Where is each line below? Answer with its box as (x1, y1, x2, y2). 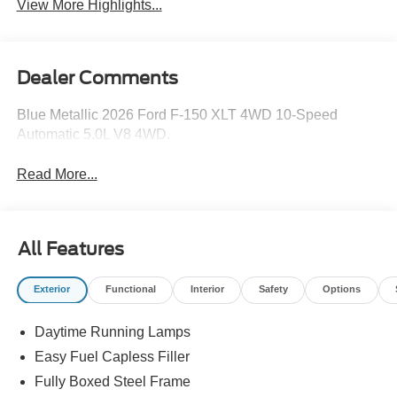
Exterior (34, 284, 71, 295)
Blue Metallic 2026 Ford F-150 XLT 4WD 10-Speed (16, 106, 338, 122)
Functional (105, 284, 156, 295)
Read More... (16, 166, 97, 182)
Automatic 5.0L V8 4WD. (16, 126, 170, 142)
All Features (18, 237, 124, 260)
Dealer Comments (16, 66, 178, 89)
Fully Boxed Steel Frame (34, 373, 191, 389)
